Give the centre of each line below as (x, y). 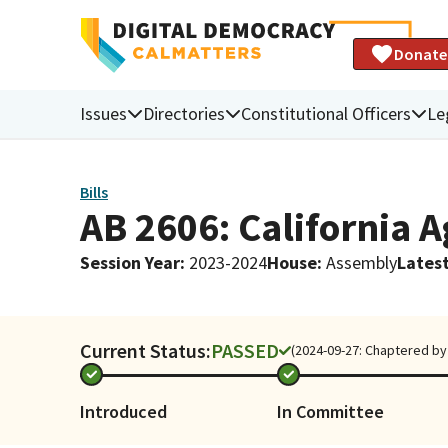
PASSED (245, 350)
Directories (184, 113)
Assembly (361, 262)
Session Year (130, 262)
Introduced (123, 411)
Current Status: (145, 350)
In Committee (331, 411)
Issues (103, 113)
